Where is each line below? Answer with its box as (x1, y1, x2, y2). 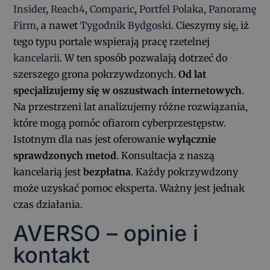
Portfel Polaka (139, 2, 204, 15)
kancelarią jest (13, 165, 84, 178)
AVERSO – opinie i (13, 219, 199, 246)
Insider (13, 2, 46, 15)
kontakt (13, 241, 90, 268)
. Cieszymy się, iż (171, 19, 250, 31)
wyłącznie (168, 133, 217, 145)
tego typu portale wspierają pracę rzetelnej (13, 35, 210, 48)
